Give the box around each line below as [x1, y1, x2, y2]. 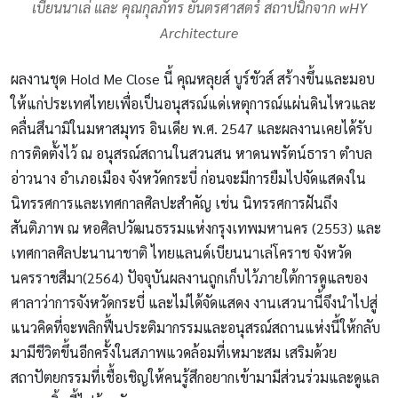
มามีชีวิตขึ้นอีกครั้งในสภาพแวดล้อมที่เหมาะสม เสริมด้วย [11, 343, 337, 362]
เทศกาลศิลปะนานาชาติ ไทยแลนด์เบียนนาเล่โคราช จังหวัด [11, 243, 352, 263]
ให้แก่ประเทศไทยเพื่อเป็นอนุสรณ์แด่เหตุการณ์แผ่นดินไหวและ [11, 94, 376, 114]
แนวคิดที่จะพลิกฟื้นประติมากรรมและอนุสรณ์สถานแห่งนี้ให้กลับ [11, 318, 380, 338]
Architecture [160, 23, 238, 43]
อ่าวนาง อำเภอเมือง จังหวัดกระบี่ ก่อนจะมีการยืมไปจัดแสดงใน [11, 169, 366, 188]
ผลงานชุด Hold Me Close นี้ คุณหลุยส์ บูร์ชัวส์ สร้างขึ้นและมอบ [11, 69, 375, 89]
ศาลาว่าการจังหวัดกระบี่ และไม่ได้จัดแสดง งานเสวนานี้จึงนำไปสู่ [11, 293, 378, 313]
